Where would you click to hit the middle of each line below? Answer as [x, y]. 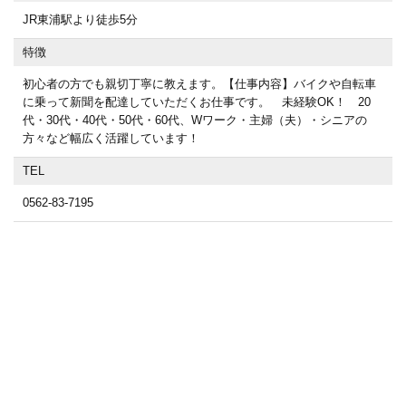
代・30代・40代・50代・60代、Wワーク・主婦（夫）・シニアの [195, 120]
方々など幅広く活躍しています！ [111, 138]
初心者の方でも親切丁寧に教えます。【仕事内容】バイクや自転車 [199, 84]
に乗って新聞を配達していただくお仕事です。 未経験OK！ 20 [197, 102]
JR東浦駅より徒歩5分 [80, 19]
